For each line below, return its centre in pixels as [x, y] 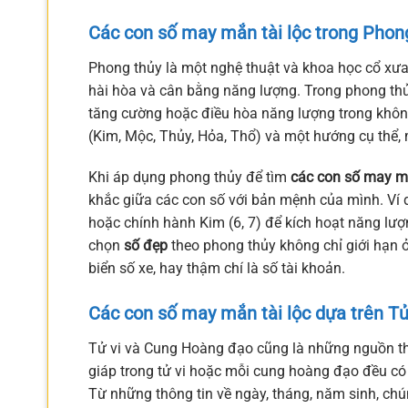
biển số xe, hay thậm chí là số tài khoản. [217, 269]
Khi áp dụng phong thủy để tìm [189, 178]
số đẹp [146, 246]
